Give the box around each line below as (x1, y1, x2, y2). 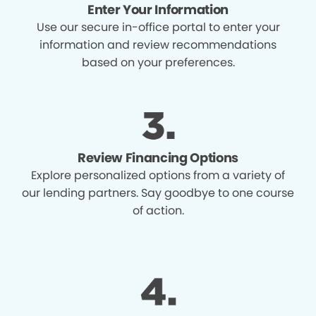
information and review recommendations (39, 36, 276, 53)
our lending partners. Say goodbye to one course (22, 184, 294, 201)
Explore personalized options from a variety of (31, 166, 285, 183)
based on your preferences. (81, 54, 235, 71)
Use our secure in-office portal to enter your (36, 18, 280, 35)
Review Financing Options (77, 148, 239, 166)
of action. (132, 202, 184, 219)
